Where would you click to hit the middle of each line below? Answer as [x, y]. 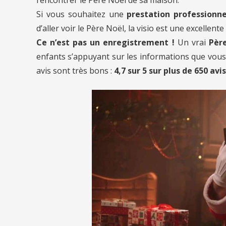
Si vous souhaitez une [82, 14]
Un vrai [191, 42]
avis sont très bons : [75, 70]
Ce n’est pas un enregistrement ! [105, 42]
